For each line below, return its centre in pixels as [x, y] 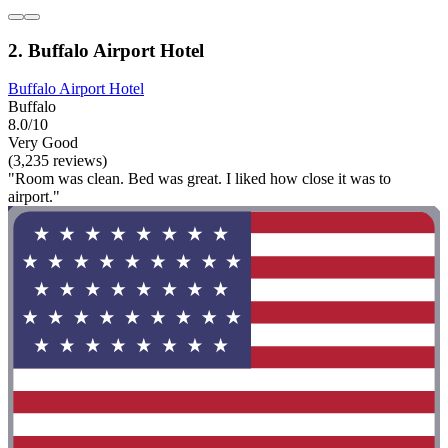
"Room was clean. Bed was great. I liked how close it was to [199, 179]
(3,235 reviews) [57, 161]
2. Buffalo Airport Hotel [106, 50]
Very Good [43, 143]
